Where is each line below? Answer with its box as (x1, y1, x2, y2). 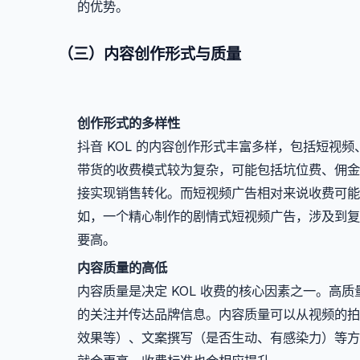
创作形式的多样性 (77, 115, 180, 132)
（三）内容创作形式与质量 (58, 43, 241, 63)
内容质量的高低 (77, 259, 167, 276)
